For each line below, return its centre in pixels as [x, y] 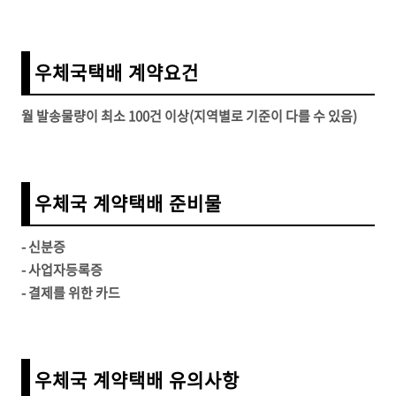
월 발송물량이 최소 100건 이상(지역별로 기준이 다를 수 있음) [189, 116]
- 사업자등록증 [62, 270]
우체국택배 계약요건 [117, 72]
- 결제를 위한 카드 [71, 293]
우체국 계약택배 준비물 [128, 203]
